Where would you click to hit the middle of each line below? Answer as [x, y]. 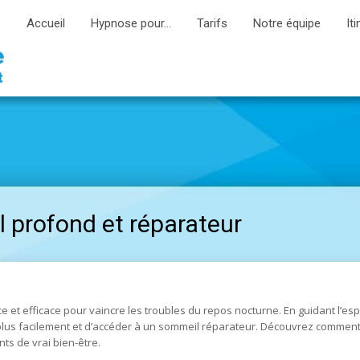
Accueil [45, 23]
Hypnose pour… [131, 23]
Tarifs [212, 23]
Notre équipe [286, 23]
